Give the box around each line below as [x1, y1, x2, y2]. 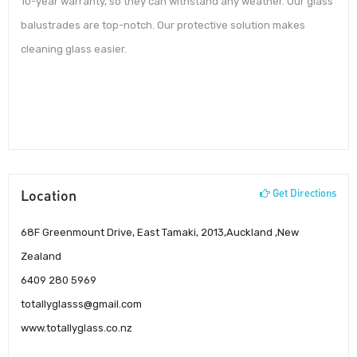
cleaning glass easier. [21, 43, 127, 56]
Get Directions [270, 186, 336, 199]
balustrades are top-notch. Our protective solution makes [21, 19, 305, 32]
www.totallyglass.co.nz [21, 321, 132, 334]
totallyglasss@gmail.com [21, 297, 142, 310]
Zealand [21, 249, 61, 262]
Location [21, 186, 76, 204]
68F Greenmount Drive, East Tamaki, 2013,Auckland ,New [21, 226, 299, 238]
